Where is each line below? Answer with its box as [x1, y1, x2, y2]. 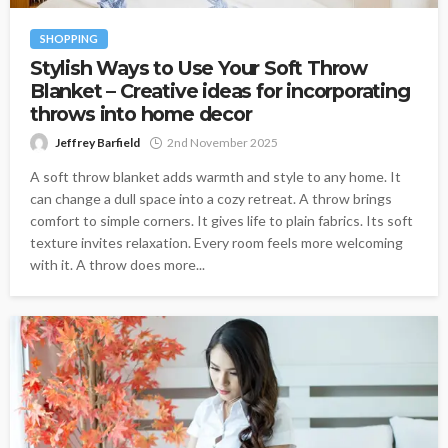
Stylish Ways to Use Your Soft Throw [30, 55, 367, 80]
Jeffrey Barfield [55, 134, 140, 150]
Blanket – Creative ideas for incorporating [30, 78, 410, 103]
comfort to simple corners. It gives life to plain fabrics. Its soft [30, 211, 413, 229]
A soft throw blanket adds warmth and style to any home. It [30, 167, 401, 185]
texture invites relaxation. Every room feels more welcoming [30, 233, 403, 251]
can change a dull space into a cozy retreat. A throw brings [30, 189, 392, 207]
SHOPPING [40, 31, 98, 45]
